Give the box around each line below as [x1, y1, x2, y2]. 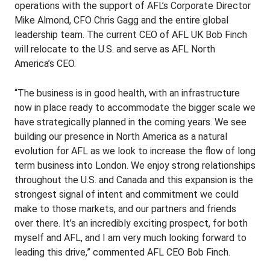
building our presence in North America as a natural [14, 131, 227, 142]
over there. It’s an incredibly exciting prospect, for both [14, 218, 248, 229]
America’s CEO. [14, 58, 76, 69]
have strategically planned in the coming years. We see [14, 116, 246, 128]
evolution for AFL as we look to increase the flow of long [14, 145, 256, 157]
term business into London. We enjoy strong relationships [14, 160, 256, 171]
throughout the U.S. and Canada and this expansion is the [14, 174, 253, 186]
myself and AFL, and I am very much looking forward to [14, 232, 246, 243]
